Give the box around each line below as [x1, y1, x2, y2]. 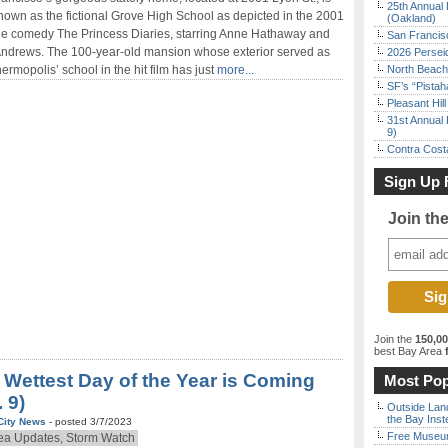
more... [217, 63, 254, 77]
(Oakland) [387, 12, 436, 24]
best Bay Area [374, 345, 442, 357]
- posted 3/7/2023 [49, 416, 132, 427]
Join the [374, 333, 415, 345]
